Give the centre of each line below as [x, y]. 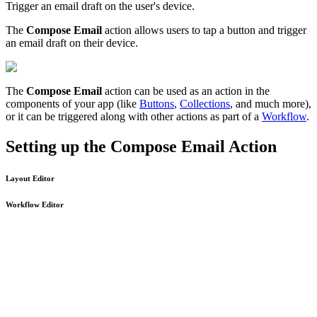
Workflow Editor [35, 204]
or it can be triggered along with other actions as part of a [134, 116]
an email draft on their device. [72, 42]
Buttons [157, 103]
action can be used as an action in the [186, 91]
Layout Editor [30, 178]
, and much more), [271, 103]
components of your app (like [73, 103]
